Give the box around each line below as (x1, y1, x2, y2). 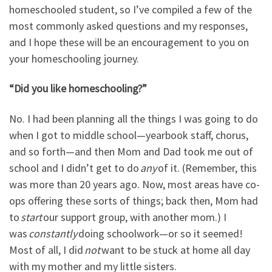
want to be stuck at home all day (100, 242, 250, 257)
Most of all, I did (9, 242, 84, 257)
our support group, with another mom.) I (42, 209, 226, 224)
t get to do (89, 160, 140, 175)
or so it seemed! (168, 226, 243, 240)
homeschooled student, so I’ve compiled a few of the (9, 2, 252, 16)
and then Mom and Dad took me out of (75, 144, 253, 158)
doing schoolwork (77, 226, 159, 240)
